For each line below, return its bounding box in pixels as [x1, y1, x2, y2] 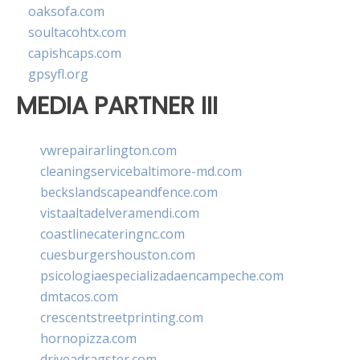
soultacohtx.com [28, 23, 126, 42]
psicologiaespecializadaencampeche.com [40, 266, 284, 284]
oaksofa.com [28, 2, 104, 21]
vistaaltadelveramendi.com [40, 203, 199, 222]
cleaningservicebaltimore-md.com [40, 162, 242, 180]
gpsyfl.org [28, 65, 88, 84]
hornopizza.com [40, 329, 137, 347]
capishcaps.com [28, 44, 121, 63]
